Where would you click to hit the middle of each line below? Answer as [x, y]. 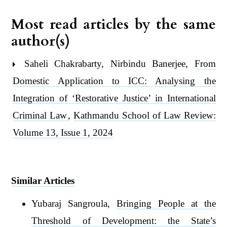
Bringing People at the [166, 203]
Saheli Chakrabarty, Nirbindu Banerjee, [106, 63]
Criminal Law [42, 115]
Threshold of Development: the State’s [124, 220]
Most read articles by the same [113, 24]
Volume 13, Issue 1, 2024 [63, 132]
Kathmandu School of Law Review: [145, 115]
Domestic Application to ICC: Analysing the [114, 81]
